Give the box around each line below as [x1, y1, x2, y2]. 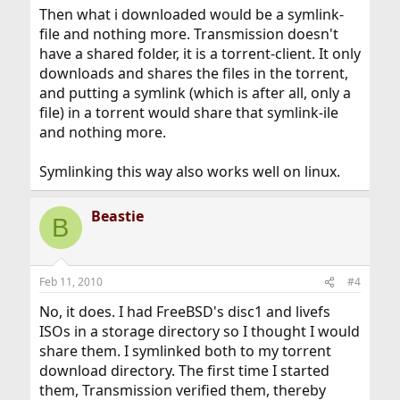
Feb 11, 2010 [38, 274, 103, 289]
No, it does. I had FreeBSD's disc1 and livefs [38, 302, 330, 321]
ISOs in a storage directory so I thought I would [38, 321, 360, 341]
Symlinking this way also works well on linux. [38, 162, 340, 181]
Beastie [90, 206, 144, 226]
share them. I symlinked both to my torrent [38, 341, 331, 361]
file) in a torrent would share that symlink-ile [38, 103, 338, 122]
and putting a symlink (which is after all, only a [38, 83, 351, 103]
